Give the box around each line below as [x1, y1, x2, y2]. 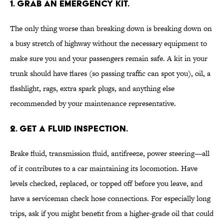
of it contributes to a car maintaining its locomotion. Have [10, 163, 197, 174]
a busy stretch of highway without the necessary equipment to [10, 38, 207, 49]
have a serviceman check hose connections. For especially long [10, 193, 210, 204]
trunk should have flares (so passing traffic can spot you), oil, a [10, 68, 210, 79]
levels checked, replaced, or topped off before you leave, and [10, 178, 202, 189]
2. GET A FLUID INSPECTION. [10, 123, 130, 134]
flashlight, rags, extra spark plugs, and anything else [10, 83, 174, 94]
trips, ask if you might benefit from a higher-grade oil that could [10, 208, 213, 219]
